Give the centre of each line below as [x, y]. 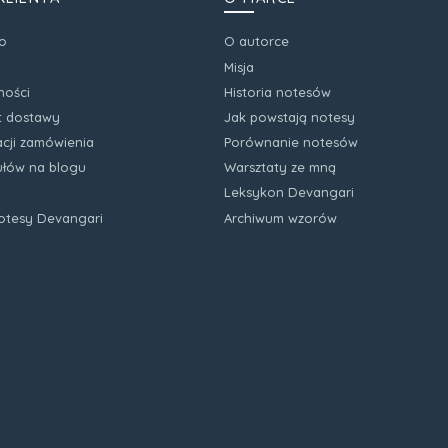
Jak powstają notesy [289, 116]
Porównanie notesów [291, 142]
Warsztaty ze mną [280, 167]
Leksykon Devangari [289, 192]
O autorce [256, 41]
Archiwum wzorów [280, 217]
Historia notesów [277, 91]
